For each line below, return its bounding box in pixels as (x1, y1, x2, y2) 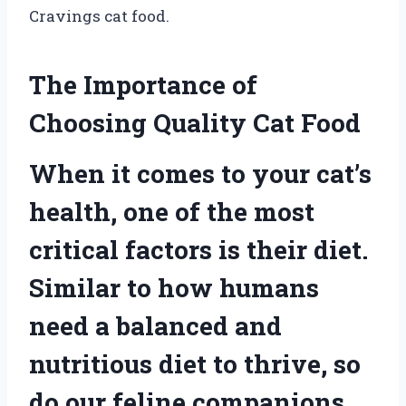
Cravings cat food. (29, 5, 169, 26)
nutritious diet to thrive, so (29, 346, 361, 381)
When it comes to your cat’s (29, 156, 372, 190)
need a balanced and (29, 308, 282, 343)
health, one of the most (29, 194, 314, 228)
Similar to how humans (29, 270, 319, 304)
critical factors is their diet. (29, 232, 368, 266)
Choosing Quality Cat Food (29, 105, 361, 140)
